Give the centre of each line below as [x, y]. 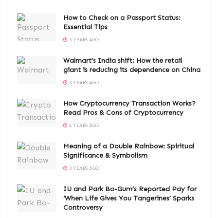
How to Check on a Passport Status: [122, 18]
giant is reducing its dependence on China [132, 70]
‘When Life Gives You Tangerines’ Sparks [129, 199]
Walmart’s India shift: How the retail [123, 61]
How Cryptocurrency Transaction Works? [129, 104]
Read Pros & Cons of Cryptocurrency [123, 113]
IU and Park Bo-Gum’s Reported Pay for [130, 189]
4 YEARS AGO [83, 126]
